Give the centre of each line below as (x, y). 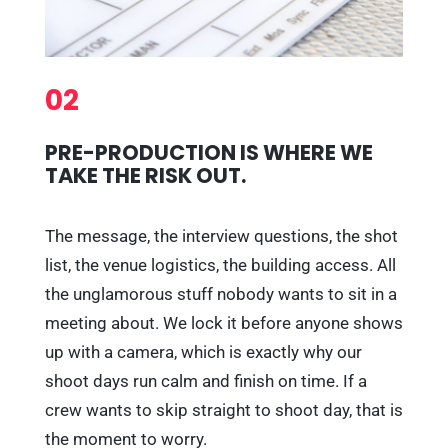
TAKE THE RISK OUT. (145, 176)
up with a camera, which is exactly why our (203, 352)
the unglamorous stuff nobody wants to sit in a (221, 294)
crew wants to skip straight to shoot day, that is (224, 410)
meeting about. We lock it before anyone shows (224, 323)
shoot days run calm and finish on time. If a (206, 381)
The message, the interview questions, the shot (221, 236)
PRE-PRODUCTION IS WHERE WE (209, 153)
